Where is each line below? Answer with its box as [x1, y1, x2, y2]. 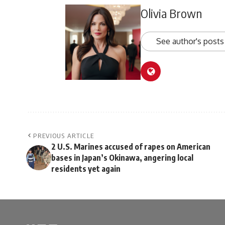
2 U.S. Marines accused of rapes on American [51, 142, 210, 152]
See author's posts [156, 36, 224, 47]
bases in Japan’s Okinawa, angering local [51, 153, 193, 163]
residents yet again [51, 164, 121, 174]
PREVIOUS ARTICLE [33, 132, 94, 140]
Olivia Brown [141, 6, 202, 21]
